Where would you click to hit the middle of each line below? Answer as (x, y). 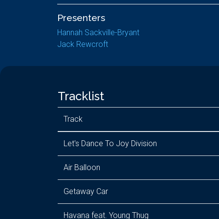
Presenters (81, 18)
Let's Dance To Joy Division (110, 143)
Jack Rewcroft (83, 44)
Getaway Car (86, 191)
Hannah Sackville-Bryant (98, 33)
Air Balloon (82, 167)
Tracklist (81, 96)
